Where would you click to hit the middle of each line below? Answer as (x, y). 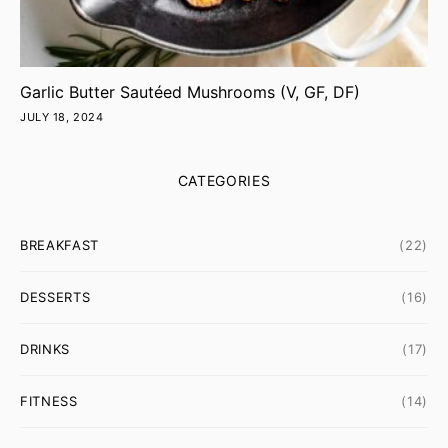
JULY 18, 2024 (62, 117)
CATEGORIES (224, 180)
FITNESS (49, 401)
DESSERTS (55, 297)
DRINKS (45, 349)
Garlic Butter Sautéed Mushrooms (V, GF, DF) (190, 92)
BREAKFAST (59, 245)
